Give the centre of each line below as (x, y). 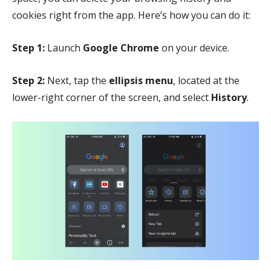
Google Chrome (121, 47)
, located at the (206, 80)
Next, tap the (77, 80)
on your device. (195, 47)
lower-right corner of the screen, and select (112, 97)
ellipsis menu (141, 80)
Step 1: (28, 47)
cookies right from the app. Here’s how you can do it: (132, 15)
